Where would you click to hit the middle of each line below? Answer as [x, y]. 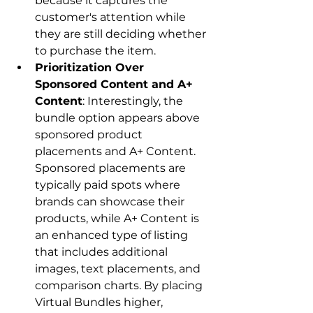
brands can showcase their [111, 202]
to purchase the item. [95, 51]
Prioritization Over [91, 68]
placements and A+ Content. [117, 152]
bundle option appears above [119, 118]
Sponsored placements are [112, 168]
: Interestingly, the [134, 101]
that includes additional [103, 252]
